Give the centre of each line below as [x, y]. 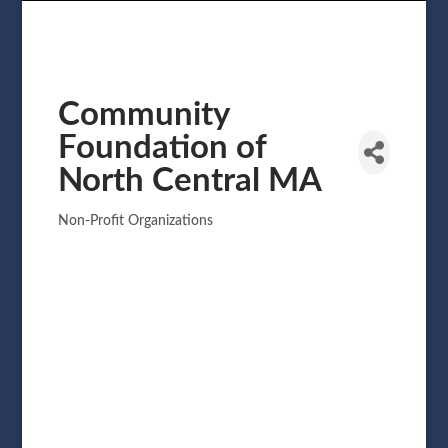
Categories [104, 230]
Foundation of [161, 147]
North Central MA [189, 180]
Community [143, 114]
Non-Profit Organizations [135, 220]
